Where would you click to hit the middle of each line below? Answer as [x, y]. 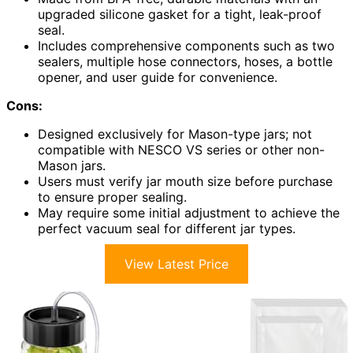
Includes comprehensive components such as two [186, 46]
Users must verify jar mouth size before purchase [185, 182]
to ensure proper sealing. [112, 197]
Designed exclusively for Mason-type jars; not [175, 134]
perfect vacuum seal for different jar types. [167, 229]
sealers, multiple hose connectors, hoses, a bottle [185, 62]
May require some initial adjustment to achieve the [189, 213]
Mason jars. [72, 166]
